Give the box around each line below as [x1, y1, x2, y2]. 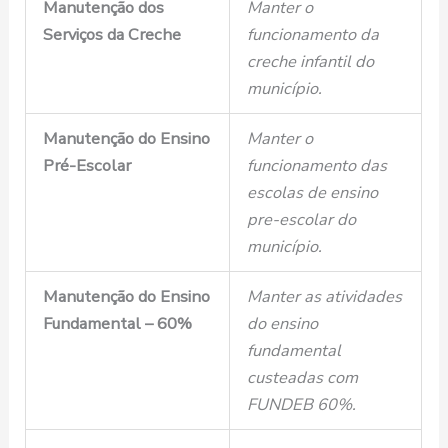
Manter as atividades [246, 285, 402, 309]
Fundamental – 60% [42, 312, 192, 336]
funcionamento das [246, 154, 387, 178]
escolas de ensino [246, 181, 378, 205]
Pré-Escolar [42, 154, 131, 178]
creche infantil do [246, 50, 374, 74]
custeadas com [246, 366, 358, 390]
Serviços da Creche [42, 23, 181, 47]
